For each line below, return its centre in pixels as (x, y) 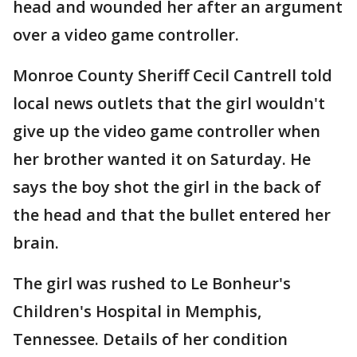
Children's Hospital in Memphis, (137, 311)
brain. (36, 243)
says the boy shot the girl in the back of (167, 187)
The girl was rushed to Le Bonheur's (152, 283)
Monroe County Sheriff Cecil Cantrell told (173, 75)
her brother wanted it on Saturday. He (162, 159)
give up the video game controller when (167, 131)
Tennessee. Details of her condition (150, 339)
